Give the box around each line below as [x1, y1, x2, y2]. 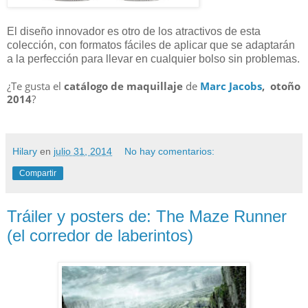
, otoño [262, 79, 300, 93]
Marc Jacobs [200, 79, 262, 93]
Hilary [12, 146, 37, 157]
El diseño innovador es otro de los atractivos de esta [7, 25, 261, 38]
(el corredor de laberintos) [7, 226, 193, 245]
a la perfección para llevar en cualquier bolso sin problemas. [7, 53, 300, 65]
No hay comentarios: [124, 146, 215, 157]
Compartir [19, 168, 56, 179]
